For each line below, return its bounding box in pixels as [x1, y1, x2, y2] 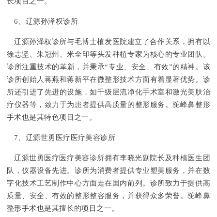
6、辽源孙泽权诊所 [14, 17, 78, 26]
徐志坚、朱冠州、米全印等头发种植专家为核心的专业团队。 [7, 50, 210, 59]
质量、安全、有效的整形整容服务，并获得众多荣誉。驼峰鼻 [7, 192, 210, 200]
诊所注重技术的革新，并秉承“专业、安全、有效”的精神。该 [7, 63, 210, 71]
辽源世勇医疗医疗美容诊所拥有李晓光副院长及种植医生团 [14, 154, 210, 162]
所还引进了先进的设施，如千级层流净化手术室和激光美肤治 [7, 88, 210, 96]
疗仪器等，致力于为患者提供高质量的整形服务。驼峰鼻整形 [7, 101, 210, 109]
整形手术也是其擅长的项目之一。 [7, 204, 119, 213]
